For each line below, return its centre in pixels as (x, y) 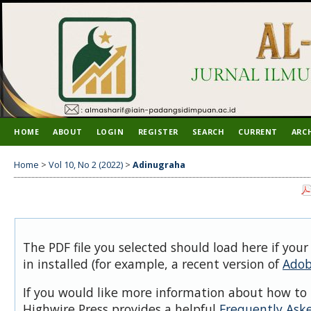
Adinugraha (159, 165)
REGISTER (158, 132)
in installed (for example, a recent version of (153, 263)
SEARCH (208, 132)
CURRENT (258, 132)
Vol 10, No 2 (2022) (86, 165)
